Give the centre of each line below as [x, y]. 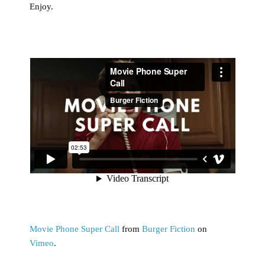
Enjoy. [41, 6]
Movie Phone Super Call [75, 229]
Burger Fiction [169, 229]
